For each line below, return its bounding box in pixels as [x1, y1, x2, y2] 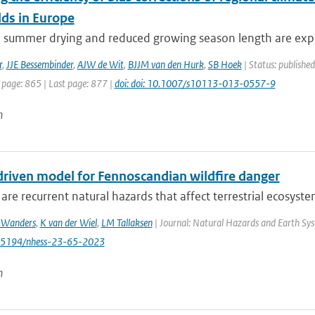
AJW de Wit [77, 58, 124, 71]
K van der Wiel [39, 216, 97, 229]
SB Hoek [207, 58, 242, 71]
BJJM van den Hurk [127, 58, 204, 71]
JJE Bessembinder [6, 58, 73, 71]
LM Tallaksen [101, 216, 153, 229]
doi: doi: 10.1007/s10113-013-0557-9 [114, 77, 276, 90]
